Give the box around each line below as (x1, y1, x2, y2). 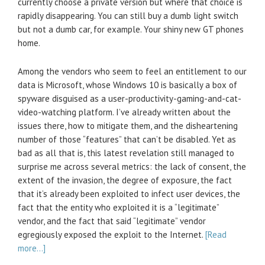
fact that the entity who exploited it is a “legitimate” (18, 202, 219, 213)
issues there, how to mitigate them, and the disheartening (18, 120, 238, 131)
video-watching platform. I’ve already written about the (18, 106, 231, 118)
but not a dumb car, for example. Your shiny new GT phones (18, 24, 244, 35)
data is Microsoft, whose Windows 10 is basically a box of (18, 79, 237, 91)
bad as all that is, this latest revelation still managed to (18, 147, 234, 159)
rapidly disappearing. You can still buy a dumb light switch (18, 10, 238, 21)
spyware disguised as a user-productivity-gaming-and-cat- (18, 93, 241, 104)
